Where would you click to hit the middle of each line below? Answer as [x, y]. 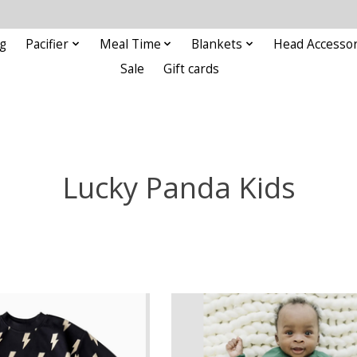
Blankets [217, 44]
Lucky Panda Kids [178, 187]
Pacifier [47, 44]
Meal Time [130, 44]
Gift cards [191, 69]
